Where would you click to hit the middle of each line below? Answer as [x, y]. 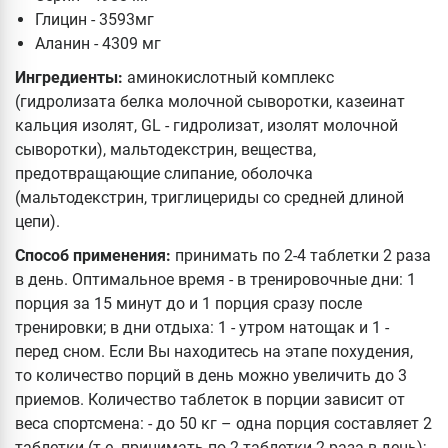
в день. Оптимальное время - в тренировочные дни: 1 [215, 279]
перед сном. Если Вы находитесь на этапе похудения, [214, 351]
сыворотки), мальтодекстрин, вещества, [165, 149]
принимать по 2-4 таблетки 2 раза [301, 255]
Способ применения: [93, 255]
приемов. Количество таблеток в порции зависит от [210, 399]
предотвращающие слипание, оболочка [164, 173]
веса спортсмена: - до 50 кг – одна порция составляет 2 [223, 423]
